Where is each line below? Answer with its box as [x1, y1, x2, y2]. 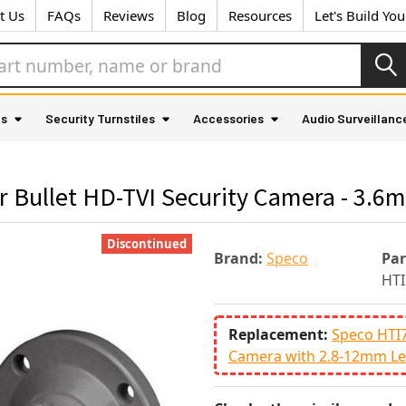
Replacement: [228, 324, 332, 344]
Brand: [214, 248, 263, 268]
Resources [228, 6, 292, 24]
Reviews [103, 6, 154, 24]
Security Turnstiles [45, 111, 155, 126]
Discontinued [107, 236, 187, 252]
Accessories [193, 111, 264, 126]
